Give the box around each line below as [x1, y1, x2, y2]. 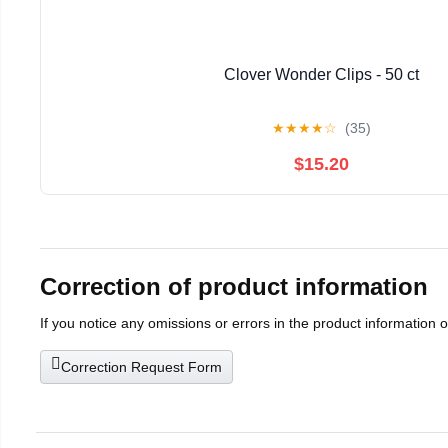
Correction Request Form [61, 359, 222, 376]
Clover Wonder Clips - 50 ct [223, 65, 419, 83]
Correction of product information [40, 273, 428, 301]
